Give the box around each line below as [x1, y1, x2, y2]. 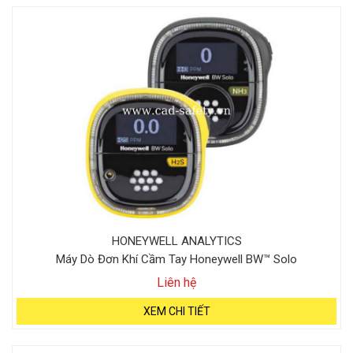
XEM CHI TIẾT [143, 305, 210, 318]
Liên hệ [157, 275, 196, 290]
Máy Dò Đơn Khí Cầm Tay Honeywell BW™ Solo [56, 252, 297, 266]
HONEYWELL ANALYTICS [111, 234, 242, 248]
